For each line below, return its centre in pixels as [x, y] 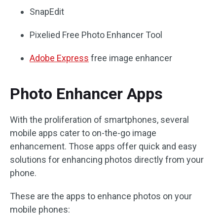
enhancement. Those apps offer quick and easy [103, 146]
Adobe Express [59, 58]
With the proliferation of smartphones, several [99, 120]
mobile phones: [40, 209]
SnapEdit [47, 12]
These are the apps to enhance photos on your [101, 196]
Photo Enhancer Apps [86, 94]
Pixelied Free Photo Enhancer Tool [96, 35]
